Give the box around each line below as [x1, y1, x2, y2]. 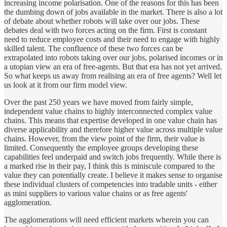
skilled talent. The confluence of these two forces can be [4, 44, 183, 53]
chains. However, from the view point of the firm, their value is [4, 134, 205, 143]
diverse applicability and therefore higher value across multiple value [4, 125, 222, 134]
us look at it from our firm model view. [4, 80, 127, 89]
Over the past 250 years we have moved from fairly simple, [4, 97, 193, 106]
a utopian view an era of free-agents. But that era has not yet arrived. [4, 62, 222, 71]
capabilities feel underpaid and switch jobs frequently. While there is [4, 152, 221, 161]
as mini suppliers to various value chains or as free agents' [4, 188, 187, 198]
